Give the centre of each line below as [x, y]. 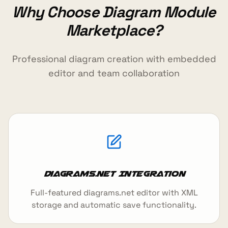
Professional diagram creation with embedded [114, 59]
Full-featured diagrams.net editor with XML [114, 192]
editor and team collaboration [114, 73]
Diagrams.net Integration [114, 173]
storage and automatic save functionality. [114, 205]
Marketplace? [114, 30]
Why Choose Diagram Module [114, 12]
